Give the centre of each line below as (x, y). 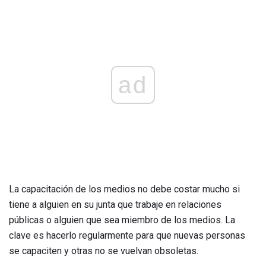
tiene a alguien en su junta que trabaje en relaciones (115, 204)
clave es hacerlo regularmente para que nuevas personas (127, 235)
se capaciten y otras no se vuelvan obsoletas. (104, 251)
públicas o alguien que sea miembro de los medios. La (122, 220)
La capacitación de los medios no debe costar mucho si (124, 189)
